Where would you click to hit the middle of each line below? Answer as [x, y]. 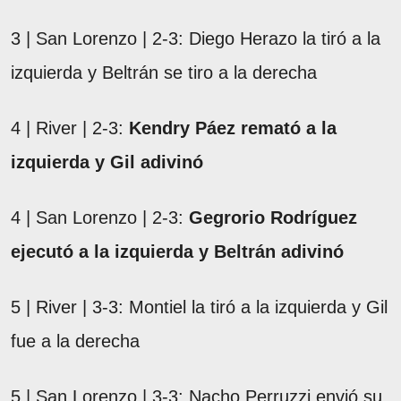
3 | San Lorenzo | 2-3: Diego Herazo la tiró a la [196, 38]
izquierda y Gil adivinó [107, 162]
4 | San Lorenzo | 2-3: [100, 217]
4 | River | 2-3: [70, 128]
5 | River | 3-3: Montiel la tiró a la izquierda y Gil [199, 307]
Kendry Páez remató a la [233, 128]
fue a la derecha [75, 341]
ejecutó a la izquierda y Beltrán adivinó [177, 251]
